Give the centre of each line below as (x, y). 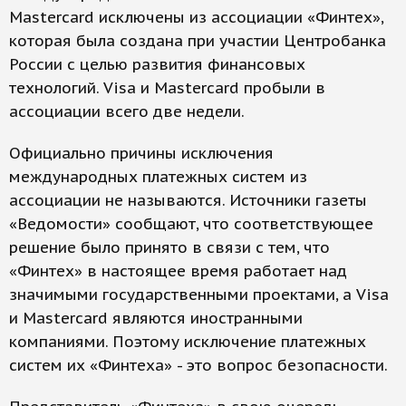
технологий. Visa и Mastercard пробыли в (167, 88)
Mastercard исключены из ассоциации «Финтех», (196, 18)
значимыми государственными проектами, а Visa (199, 295)
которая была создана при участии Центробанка (198, 41)
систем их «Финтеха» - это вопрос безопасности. (198, 366)
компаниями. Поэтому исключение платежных (188, 342)
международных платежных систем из (158, 177)
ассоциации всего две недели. (127, 112)
